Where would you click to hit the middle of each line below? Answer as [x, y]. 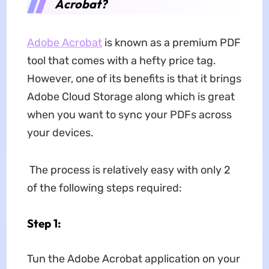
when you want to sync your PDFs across [129, 115]
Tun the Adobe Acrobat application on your [133, 259]
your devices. [60, 133]
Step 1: [44, 224]
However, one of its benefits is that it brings [134, 79]
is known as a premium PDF [171, 43]
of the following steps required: [104, 188]
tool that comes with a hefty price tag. [121, 61]
